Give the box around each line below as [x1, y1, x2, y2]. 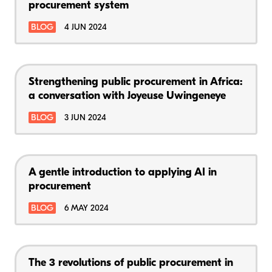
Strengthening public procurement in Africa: [29, 76, 242, 88]
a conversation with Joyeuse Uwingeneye [29, 90, 226, 102]
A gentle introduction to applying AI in [29, 166, 217, 178]
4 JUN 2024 [64, 22, 107, 32]
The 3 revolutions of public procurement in [29, 257, 233, 269]
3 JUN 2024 [64, 113, 106, 123]
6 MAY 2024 [64, 203, 109, 213]
